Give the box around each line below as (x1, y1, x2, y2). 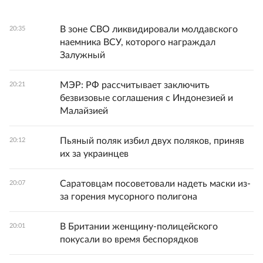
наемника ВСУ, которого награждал (60, 38, 215, 48)
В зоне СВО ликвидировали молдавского (60, 25, 238, 35)
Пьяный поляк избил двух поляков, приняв (60, 136, 244, 146)
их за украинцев (60, 149, 129, 159)
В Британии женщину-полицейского (60, 222, 218, 232)
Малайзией (60, 106, 108, 116)
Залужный (60, 50, 105, 60)
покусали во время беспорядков (60, 235, 198, 245)
